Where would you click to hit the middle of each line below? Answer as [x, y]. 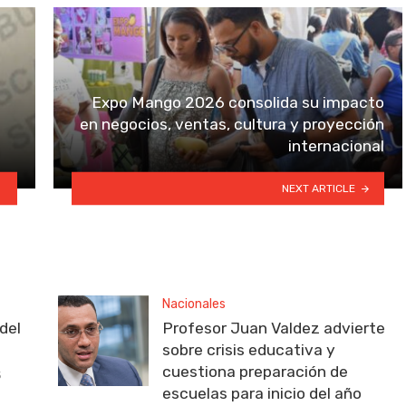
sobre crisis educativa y [249, 350]
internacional [336, 146]
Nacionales [194, 304]
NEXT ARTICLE [319, 188]
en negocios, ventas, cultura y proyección [232, 125]
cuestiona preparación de [255, 372]
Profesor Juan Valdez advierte [274, 329]
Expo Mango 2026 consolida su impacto [238, 103]
